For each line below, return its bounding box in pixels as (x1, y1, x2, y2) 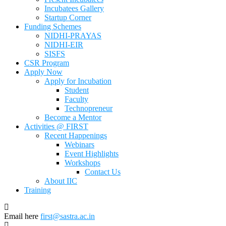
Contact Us (85, 167, 121, 176)
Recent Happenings (44, 131, 107, 140)
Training (24, 186, 51, 194)
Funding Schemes (24, 22, 81, 31)
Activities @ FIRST (24, 122, 88, 131)
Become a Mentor (44, 113, 101, 122)
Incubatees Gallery (44, 4, 104, 13)
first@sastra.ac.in (40, 212, 95, 220)
